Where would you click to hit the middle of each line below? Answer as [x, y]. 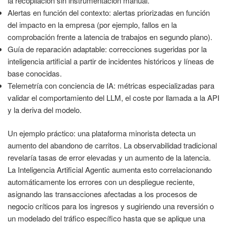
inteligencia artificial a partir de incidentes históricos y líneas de [111, 61]
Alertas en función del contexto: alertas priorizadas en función [109, 12]
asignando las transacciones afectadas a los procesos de [102, 194]
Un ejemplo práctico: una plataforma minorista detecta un [102, 133]
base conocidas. [35, 73]
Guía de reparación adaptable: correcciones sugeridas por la [107, 49]
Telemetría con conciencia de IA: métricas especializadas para [111, 85]
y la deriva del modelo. [45, 109]
